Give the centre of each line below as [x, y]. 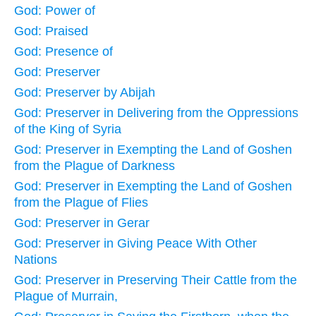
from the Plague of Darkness [95, 165]
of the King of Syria [68, 129]
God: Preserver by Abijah [85, 92]
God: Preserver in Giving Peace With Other [135, 243]
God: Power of [55, 10]
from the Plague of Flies [81, 202]
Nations [36, 259]
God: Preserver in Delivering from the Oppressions [156, 113]
